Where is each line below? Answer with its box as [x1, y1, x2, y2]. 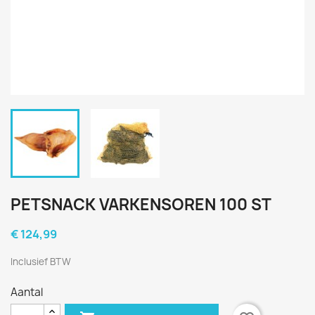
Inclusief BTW [11, 255, 71, 268]
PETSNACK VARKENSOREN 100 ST [11, 194, 271, 215]
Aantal [11, 285, 43, 300]
